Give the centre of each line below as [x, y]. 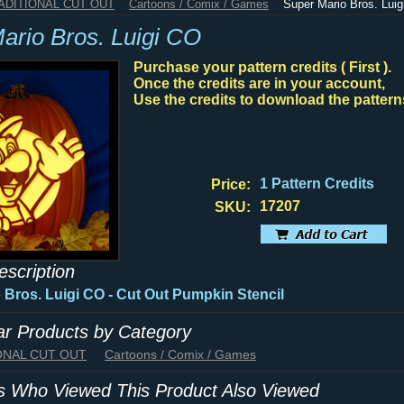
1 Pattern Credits [317, 184]
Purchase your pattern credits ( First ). [262, 67]
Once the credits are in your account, [259, 83]
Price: [231, 184]
